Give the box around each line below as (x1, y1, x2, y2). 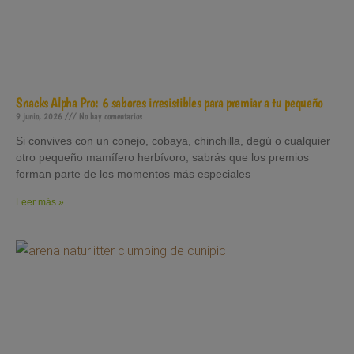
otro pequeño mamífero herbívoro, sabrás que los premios (16, 150, 309, 164)
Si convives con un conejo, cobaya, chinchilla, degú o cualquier (16, 134, 330, 147)
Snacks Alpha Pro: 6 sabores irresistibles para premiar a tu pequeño (16, 93, 323, 111)
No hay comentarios (77, 110, 142, 122)
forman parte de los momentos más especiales (16, 167, 250, 180)
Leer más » (16, 196, 64, 208)
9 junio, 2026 (16, 110, 65, 122)
